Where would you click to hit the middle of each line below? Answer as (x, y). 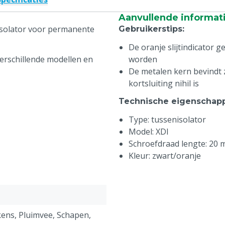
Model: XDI (149, 132)
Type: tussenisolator (167, 120)
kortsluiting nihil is (164, 83)
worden (143, 59)
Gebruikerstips (150, 29)
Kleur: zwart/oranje (165, 156)
